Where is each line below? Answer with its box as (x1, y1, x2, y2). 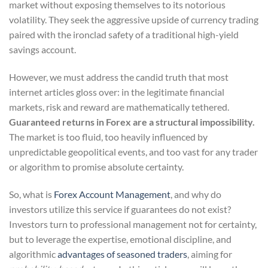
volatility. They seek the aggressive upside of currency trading (9, 14, 258, 26)
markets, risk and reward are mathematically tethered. (9, 100, 229, 112)
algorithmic (9, 248, 57, 260)
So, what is (9, 188, 54, 200)
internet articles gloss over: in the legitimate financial (9, 86, 224, 98)
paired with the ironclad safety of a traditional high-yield (9, 29, 239, 41)
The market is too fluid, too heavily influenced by (9, 130, 208, 142)
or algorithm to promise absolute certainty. (9, 160, 184, 172)
